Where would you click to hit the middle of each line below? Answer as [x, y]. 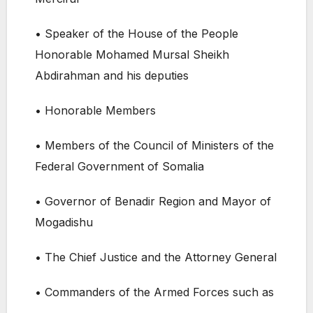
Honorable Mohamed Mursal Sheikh [132, 55]
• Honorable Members [95, 111]
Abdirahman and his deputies [112, 76]
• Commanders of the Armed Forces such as [154, 292]
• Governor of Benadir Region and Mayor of [153, 202]
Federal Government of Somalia [119, 167]
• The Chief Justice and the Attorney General [156, 257]
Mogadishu [64, 223]
